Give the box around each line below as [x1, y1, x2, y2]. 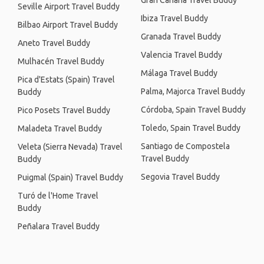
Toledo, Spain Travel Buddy [141, 123, 240, 133]
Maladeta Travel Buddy [18, 124, 102, 133]
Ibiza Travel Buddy [141, 14, 208, 23]
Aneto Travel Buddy [18, 38, 90, 48]
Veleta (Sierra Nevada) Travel [18, 142, 123, 151]
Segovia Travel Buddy [141, 172, 220, 181]
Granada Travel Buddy [141, 32, 221, 41]
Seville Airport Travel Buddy [18, 2, 120, 11]
